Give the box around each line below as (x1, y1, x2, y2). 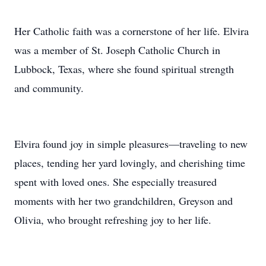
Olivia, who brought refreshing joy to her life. (14, 213, 211, 227)
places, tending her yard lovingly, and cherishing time (14, 156, 245, 170)
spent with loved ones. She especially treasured (14, 175, 217, 189)
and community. (14, 81, 84, 95)
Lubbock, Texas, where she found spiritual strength (14, 62, 234, 76)
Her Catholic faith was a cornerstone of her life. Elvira (14, 24, 249, 38)
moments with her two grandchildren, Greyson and (14, 194, 233, 208)
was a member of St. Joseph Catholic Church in (14, 43, 220, 57)
